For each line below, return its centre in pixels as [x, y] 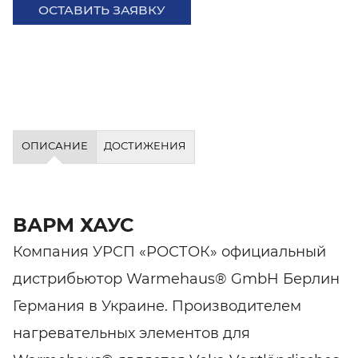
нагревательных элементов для [131, 333]
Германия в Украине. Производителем [157, 306]
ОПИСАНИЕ [54, 145]
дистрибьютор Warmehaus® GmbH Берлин [176, 278]
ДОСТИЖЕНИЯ [145, 145]
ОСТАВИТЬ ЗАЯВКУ [102, 10]
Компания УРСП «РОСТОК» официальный [169, 251]
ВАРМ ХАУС [73, 225]
